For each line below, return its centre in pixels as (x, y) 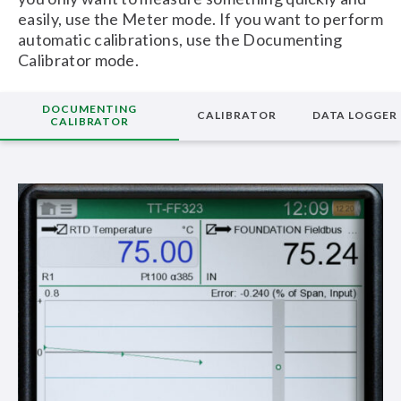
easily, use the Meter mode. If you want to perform (201, 19)
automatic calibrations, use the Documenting (180, 40)
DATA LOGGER (355, 115)
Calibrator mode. (79, 60)
